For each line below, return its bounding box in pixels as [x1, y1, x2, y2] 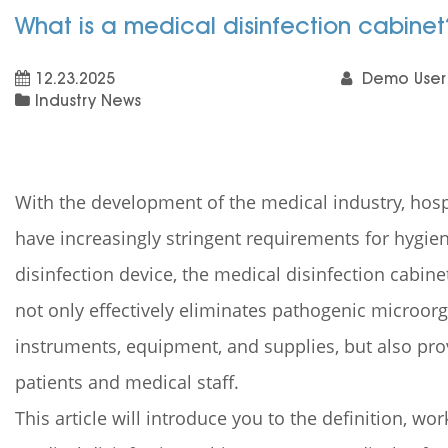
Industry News [35, 90, 141, 110]
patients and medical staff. [15, 369, 239, 394]
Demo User [356, 68, 446, 88]
